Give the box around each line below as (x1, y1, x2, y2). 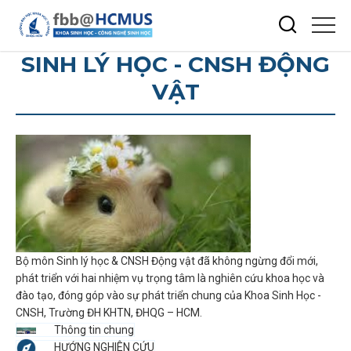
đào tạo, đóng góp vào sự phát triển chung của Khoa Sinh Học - (16, 288, 321, 302)
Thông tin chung (54, 323, 134, 336)
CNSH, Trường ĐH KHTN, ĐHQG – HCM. (16, 306, 202, 319)
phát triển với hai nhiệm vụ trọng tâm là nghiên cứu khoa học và (16, 271, 324, 284)
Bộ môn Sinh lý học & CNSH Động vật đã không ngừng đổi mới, (16, 254, 318, 267)
